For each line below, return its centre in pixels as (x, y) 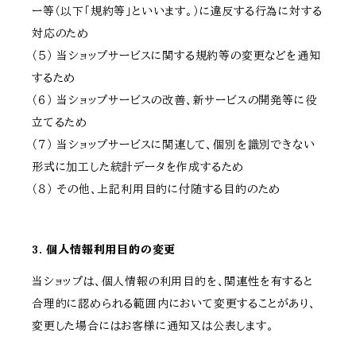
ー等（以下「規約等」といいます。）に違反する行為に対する (177, 12)
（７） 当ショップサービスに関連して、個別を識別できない (174, 145)
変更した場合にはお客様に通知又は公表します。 (153, 326)
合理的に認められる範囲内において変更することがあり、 (174, 304)
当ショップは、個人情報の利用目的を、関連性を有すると (172, 282)
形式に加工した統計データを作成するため (138, 167)
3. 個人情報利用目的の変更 (104, 250)
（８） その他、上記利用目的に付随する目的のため (157, 190)
